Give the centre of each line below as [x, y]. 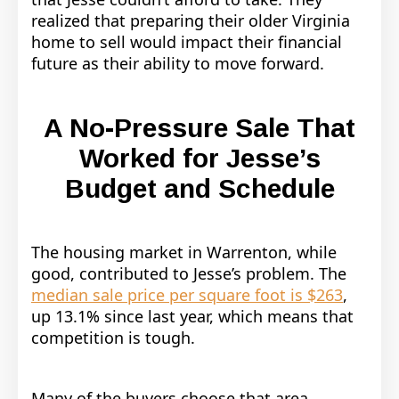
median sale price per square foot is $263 [187, 294]
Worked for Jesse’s [199, 158]
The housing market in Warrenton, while [184, 252]
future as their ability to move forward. [178, 63]
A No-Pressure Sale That [199, 127]
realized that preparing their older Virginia [191, 20]
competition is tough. [115, 337]
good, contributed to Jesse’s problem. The [189, 273]
